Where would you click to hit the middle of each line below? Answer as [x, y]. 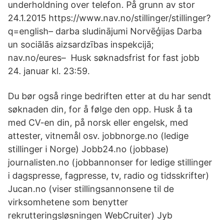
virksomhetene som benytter [68, 202]
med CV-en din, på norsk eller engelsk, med [98, 123]
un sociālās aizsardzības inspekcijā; [81, 44]
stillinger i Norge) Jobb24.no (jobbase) [88, 149]
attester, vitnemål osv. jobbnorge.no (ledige [98, 136]
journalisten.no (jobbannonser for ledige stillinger [110, 162]
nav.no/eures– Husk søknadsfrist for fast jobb [104, 58]
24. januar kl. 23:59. [49, 71]
